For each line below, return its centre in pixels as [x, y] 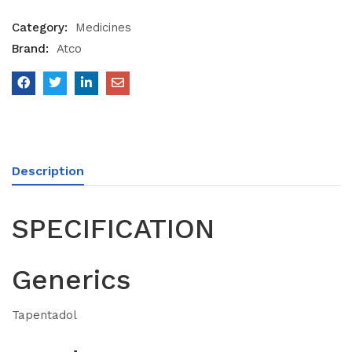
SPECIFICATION [113, 228]
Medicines [103, 27]
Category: [42, 27]
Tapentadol [44, 315]
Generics [71, 279]
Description [48, 170]
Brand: [32, 48]
